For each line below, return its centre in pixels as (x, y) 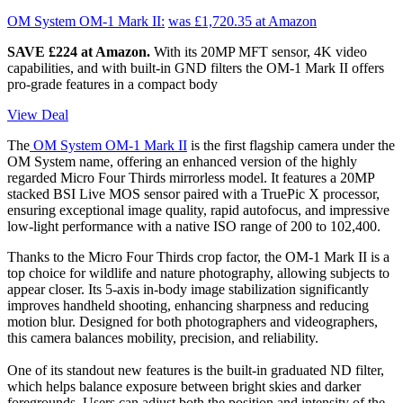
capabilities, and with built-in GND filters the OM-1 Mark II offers (196, 68)
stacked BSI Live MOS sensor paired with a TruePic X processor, (193, 194)
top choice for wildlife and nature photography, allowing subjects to (198, 273)
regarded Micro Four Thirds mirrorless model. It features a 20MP (191, 178)
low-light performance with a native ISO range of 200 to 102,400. (194, 227)
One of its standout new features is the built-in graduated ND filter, (196, 371)
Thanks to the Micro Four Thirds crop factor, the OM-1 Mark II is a (198, 257)
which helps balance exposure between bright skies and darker (184, 387)
